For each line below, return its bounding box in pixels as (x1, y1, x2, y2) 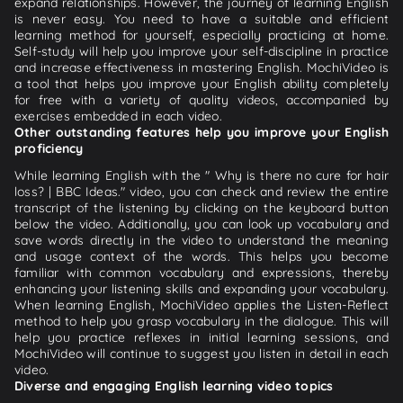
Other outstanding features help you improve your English (14, 123, 389, 140)
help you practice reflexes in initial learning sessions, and (14, 328, 389, 345)
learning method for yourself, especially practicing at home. (14, 26, 389, 43)
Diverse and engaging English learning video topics (14, 377, 334, 394)
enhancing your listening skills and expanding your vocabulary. (14, 280, 389, 297)
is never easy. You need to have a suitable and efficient (14, 10, 389, 27)
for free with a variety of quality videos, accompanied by (14, 91, 389, 108)
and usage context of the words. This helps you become (14, 247, 389, 264)
